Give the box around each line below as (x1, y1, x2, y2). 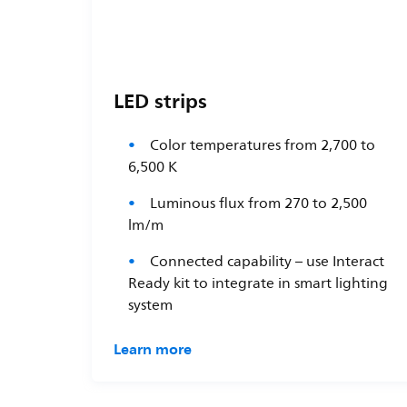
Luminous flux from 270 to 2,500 (149, 191, 367, 215)
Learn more (113, 335, 192, 362)
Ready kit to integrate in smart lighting (127, 271, 388, 295)
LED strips (113, 83, 207, 118)
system (127, 293, 173, 317)
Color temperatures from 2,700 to (149, 133, 375, 157)
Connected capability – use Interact (149, 249, 384, 273)
